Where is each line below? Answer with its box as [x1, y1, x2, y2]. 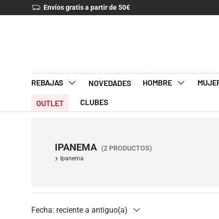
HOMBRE [143, 77, 174, 87]
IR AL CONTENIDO [44, 14, 101, 22]
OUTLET [36, 98, 64, 108]
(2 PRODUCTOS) [101, 144, 152, 152]
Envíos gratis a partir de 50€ [44, 3, 130, 12]
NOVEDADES [88, 78, 131, 88]
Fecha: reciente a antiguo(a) [31, 205, 128, 215]
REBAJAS [31, 77, 65, 87]
